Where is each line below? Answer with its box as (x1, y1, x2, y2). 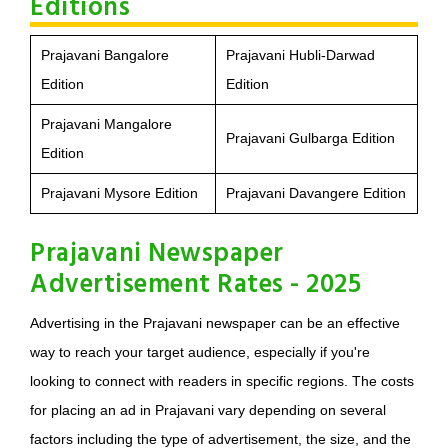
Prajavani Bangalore (41, 47, 169, 64)
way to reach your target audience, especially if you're (30, 344, 370, 361)
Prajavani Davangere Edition (226, 185, 406, 202)
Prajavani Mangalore (41, 116, 172, 133)
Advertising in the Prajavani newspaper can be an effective (30, 315, 400, 332)
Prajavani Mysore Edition (41, 185, 198, 202)
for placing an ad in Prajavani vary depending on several (30, 402, 386, 419)
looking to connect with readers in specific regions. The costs (30, 373, 414, 390)
